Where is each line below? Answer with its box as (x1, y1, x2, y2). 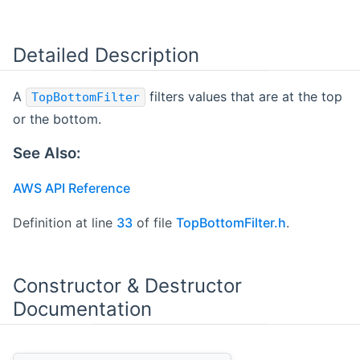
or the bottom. (13, 111, 101, 127)
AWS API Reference (13, 179, 130, 196)
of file (133, 214, 176, 231)
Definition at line (13, 214, 117, 231)
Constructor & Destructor (13, 273, 242, 297)
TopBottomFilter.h (176, 214, 286, 231)
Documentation (13, 297, 152, 321)
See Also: (13, 143, 80, 162)
